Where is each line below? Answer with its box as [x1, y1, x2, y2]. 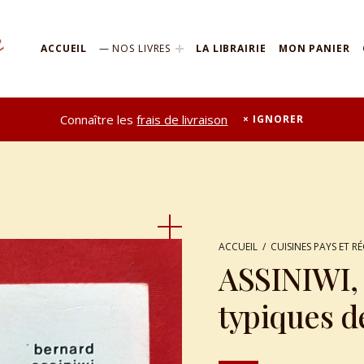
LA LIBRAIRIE [195, 41, 266, 56]
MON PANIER [278, 41, 350, 56]
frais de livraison [136, 110, 228, 128]
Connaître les [60, 110, 137, 128]
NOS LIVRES [112, 41, 171, 56]
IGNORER [253, 112, 304, 127]
